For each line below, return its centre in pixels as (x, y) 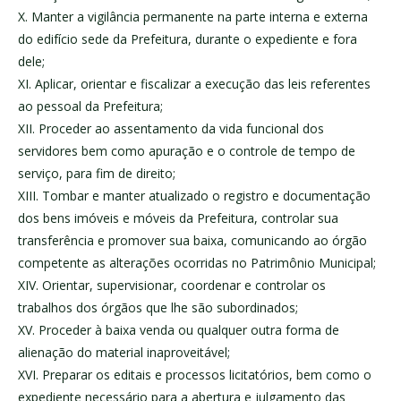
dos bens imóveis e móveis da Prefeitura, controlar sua (178, 218)
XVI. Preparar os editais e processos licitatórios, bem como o (195, 375)
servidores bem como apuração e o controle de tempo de (187, 151)
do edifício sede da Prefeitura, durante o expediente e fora (188, 39)
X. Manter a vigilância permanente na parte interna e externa (193, 17)
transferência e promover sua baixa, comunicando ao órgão (192, 241)
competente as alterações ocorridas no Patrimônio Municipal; (197, 263)
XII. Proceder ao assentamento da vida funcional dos (171, 129)
